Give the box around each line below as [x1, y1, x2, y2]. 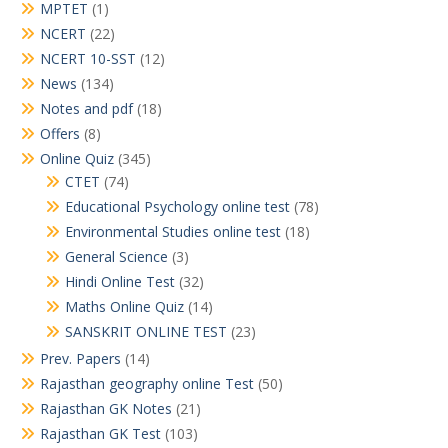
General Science [65, 247, 168, 267]
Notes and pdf [40, 99, 133, 119]
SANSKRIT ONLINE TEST [65, 322, 227, 342]
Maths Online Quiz [65, 297, 184, 317]
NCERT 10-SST [40, 49, 136, 69]
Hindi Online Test [65, 272, 175, 292]
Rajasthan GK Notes [40, 399, 172, 419]
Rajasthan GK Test [40, 424, 161, 444]
